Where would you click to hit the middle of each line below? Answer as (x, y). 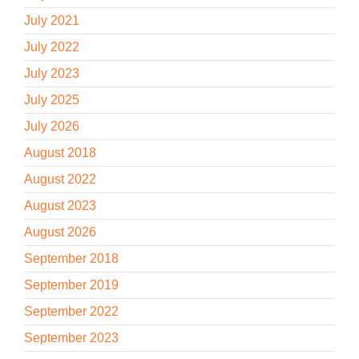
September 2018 (71, 258)
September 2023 (71, 337)
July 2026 (52, 126)
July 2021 (52, 20)
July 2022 (52, 46)
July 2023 (52, 73)
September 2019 (71, 284)
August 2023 (60, 205)
